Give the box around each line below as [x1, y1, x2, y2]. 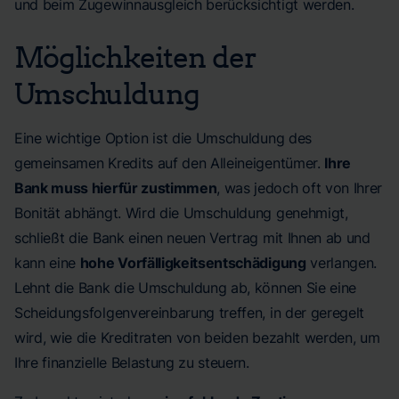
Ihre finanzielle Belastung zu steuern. [14, 354, 249, 371]
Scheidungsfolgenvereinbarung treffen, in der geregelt [14, 304, 365, 322]
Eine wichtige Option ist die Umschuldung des [14, 129, 312, 147]
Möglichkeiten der [14, 38, 256, 74]
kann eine [14, 254, 80, 272]
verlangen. [305, 254, 378, 272]
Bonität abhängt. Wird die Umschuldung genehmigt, [14, 204, 348, 222]
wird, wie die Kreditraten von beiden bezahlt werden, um [14, 329, 380, 346]
